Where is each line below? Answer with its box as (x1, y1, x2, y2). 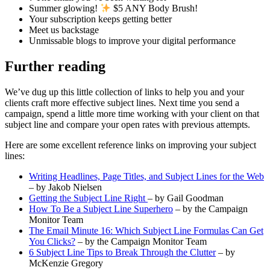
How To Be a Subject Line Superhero (29, 203, 173, 214)
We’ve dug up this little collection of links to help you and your (5, 86, 244, 97)
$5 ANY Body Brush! (111, 3, 198, 14)
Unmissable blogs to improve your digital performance (29, 36, 236, 46)
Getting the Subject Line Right (29, 192, 148, 203)
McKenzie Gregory (29, 257, 103, 268)
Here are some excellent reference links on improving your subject (5, 139, 256, 150)
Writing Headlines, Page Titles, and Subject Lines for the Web (29, 171, 264, 181)
